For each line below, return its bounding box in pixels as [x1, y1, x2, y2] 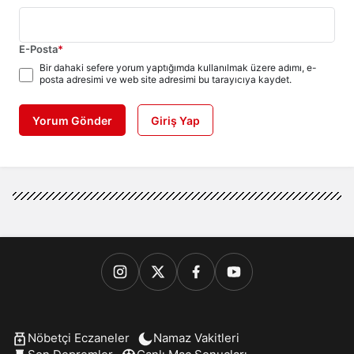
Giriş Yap [151, 114, 200, 128]
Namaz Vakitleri [153, 330, 239, 346]
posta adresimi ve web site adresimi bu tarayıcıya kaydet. [40, 73, 292, 86]
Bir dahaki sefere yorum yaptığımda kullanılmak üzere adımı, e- [40, 62, 317, 74]
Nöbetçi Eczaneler [28, 330, 130, 346]
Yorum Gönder [32, 114, 112, 128]
